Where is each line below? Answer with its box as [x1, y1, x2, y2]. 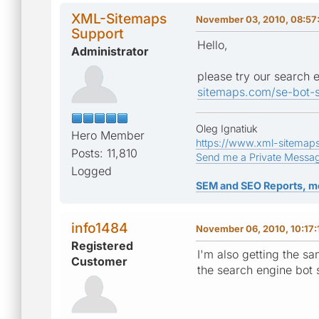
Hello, [197, 37, 228, 52]
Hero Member [71, 127, 145, 142]
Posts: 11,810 [71, 145, 137, 160]
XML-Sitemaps [71, 9, 167, 27]
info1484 [71, 219, 128, 236]
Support [71, 24, 124, 42]
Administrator [71, 43, 149, 58]
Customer [71, 253, 127, 268]
